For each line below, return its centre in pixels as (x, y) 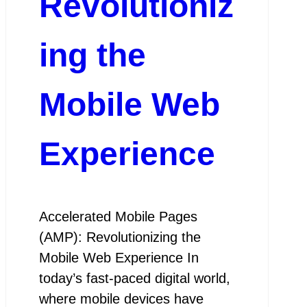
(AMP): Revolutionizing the (120, 237)
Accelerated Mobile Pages (118, 217)
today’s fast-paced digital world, (134, 279)
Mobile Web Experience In (119, 258)
